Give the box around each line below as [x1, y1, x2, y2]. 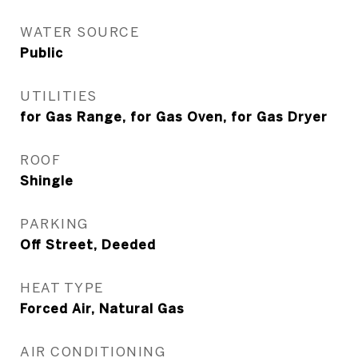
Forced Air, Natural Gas [20, 301, 185, 316]
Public [20, 46, 63, 60]
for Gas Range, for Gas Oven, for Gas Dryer [20, 109, 328, 124]
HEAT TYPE [20, 280, 104, 295]
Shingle [20, 173, 74, 188]
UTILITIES [20, 88, 97, 103]
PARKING [20, 216, 89, 231]
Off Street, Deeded [20, 237, 156, 252]
